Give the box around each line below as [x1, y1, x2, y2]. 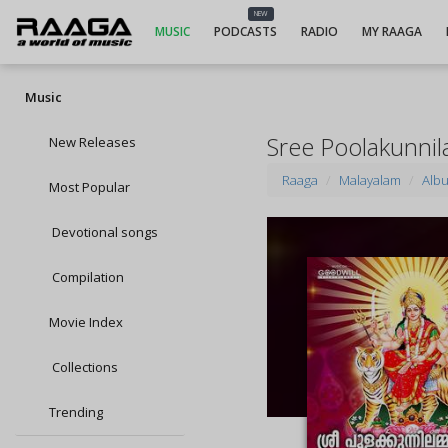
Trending [49, 403, 103, 421]
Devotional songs [49, 223, 158, 241]
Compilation [49, 268, 124, 286]
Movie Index [49, 313, 123, 331]
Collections [49, 358, 118, 376]
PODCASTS [213, 23, 277, 40]
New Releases [49, 133, 136, 151]
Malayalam [339, 171, 402, 189]
